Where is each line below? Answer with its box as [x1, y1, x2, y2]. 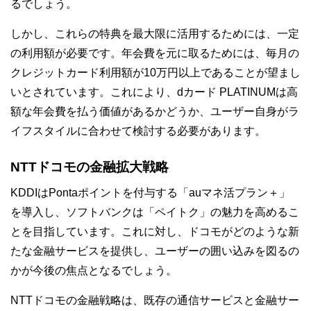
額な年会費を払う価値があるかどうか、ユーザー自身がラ [10, 106, 299, 117]
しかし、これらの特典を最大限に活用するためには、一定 [10, 28, 299, 40]
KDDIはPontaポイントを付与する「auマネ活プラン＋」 [10, 187, 290, 199]
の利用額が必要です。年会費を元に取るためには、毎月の [10, 47, 299, 59]
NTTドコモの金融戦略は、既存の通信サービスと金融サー [10, 294, 299, 306]
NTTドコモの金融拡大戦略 [10, 160, 169, 174]
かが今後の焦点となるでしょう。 [10, 264, 177, 276]
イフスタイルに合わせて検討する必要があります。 [10, 125, 266, 137]
